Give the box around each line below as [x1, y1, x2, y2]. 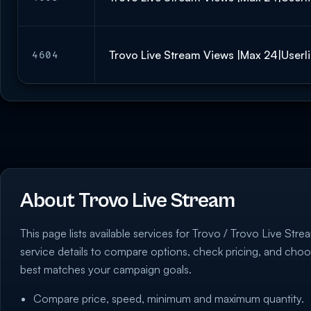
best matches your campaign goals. [20, 262, 192, 277]
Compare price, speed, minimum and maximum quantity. [33, 292, 305, 306]
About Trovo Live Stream [20, 189, 235, 213]
